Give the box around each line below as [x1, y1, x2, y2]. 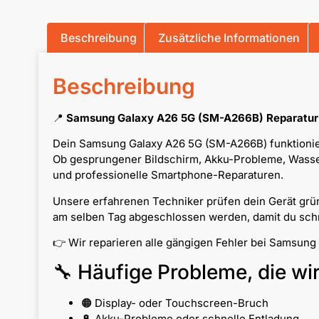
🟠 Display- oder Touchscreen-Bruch [80, 296, 268, 310]
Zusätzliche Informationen [158, 31, 300, 46]
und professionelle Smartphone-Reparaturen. [52, 168, 283, 182]
